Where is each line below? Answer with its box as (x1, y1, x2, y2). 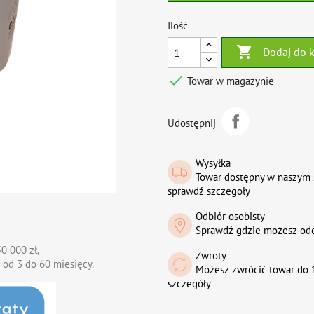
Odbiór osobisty (196, 210, 265, 223)
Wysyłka (196, 156, 231, 170)
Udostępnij (168, 116, 216, 130)
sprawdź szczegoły (168, 184, 250, 198)
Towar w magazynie (184, 74, 274, 88)
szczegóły (168, 277, 211, 290)
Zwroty (196, 249, 226, 262)
